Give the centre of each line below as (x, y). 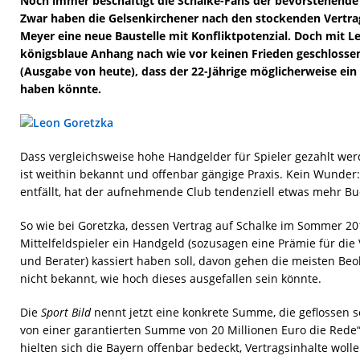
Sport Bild (66, 312)
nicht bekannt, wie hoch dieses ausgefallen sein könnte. (171, 278)
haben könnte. (61, 89)
